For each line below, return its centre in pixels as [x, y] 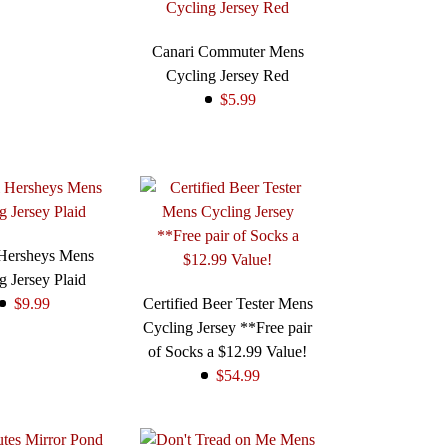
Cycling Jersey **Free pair [228, 328]
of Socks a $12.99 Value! [228, 352]
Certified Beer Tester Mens [227, 304]
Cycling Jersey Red [228, 76]
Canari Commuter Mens [227, 52]
